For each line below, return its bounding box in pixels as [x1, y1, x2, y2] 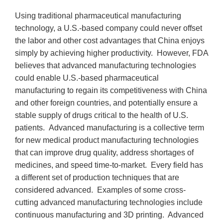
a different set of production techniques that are [15, 173, 179, 182]
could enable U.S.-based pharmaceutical [15, 73, 159, 82]
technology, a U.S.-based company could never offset [15, 23, 202, 32]
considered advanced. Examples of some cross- [15, 185, 186, 194]
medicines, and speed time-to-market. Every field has [15, 160, 203, 169]
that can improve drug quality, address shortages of [15, 148, 194, 157]
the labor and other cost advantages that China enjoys [15, 36, 205, 45]
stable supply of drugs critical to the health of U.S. [15, 111, 188, 119]
